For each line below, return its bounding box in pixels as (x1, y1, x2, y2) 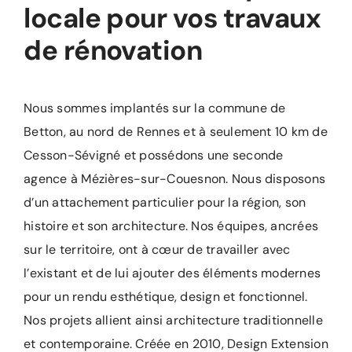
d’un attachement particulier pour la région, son (24, 194, 306, 211)
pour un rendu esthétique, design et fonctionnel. (24, 288, 308, 306)
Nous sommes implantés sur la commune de (24, 100, 286, 117)
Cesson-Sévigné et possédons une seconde (24, 147, 284, 164)
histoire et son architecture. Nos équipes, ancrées (24, 218, 319, 235)
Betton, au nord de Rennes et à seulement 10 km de (24, 123, 328, 141)
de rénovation (24, 32, 203, 68)
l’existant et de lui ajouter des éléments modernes (24, 265, 321, 282)
